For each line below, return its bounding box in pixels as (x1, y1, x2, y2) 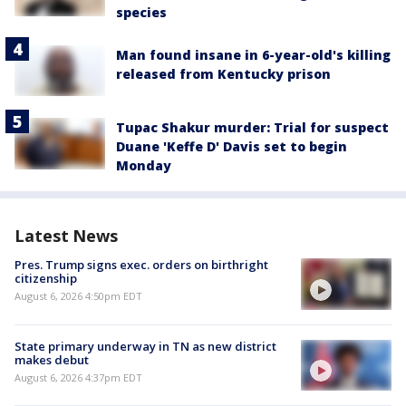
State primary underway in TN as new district (14, 337, 276, 354)
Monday (116, 157, 171, 175)
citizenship (14, 270, 77, 287)
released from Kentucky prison (116, 65, 331, 83)
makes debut (14, 351, 89, 368)
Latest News (14, 225, 118, 247)
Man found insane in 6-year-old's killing (116, 46, 391, 64)
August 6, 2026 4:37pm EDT (14, 370, 142, 384)
